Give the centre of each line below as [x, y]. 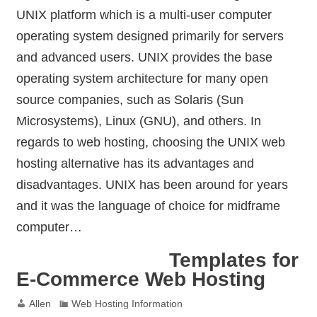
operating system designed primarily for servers [150, 35]
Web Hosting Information [127, 303]
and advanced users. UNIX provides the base [144, 57]
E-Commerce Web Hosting [140, 279]
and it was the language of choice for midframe [148, 205]
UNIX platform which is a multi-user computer [144, 14]
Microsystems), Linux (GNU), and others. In [138, 120]
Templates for [234, 260]
